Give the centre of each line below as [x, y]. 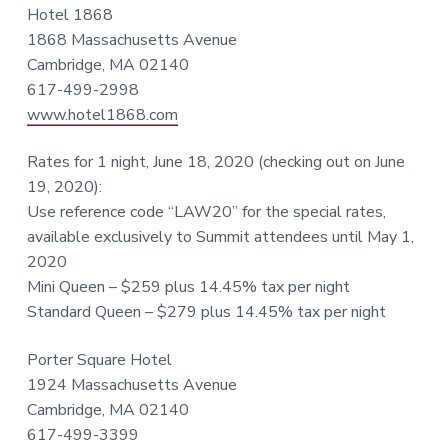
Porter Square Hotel [99, 359]
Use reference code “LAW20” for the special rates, [206, 212]
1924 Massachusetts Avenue [131, 384]
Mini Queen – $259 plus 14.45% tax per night [188, 287]
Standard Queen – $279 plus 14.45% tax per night [206, 312]
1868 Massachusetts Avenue [131, 40]
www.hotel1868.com [102, 115]
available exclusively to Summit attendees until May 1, [220, 237]
